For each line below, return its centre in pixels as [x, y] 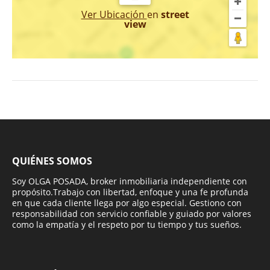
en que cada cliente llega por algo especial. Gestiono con [127, 202]
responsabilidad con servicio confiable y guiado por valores [132, 213]
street [175, 14]
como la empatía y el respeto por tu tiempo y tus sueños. [127, 224]
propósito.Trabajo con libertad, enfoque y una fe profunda [130, 192]
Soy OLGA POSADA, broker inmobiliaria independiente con [130, 181]
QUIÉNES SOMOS [52, 161]
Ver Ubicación [114, 14]
